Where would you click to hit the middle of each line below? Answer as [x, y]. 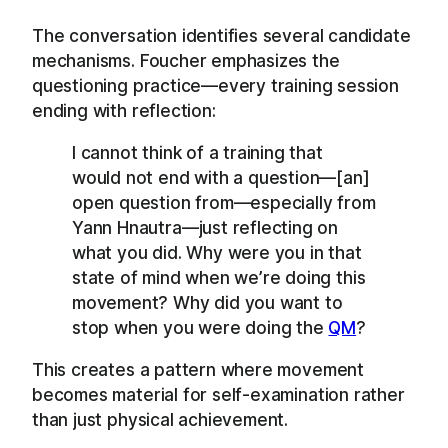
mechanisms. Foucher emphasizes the [186, 60]
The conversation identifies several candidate [221, 35]
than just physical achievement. [160, 420]
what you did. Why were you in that [217, 253]
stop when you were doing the [200, 328]
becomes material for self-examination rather [218, 395]
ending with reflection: [124, 110]
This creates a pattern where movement [198, 370]
